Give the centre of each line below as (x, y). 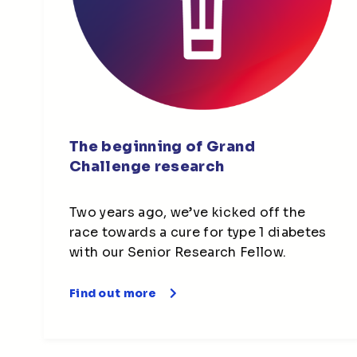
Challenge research (147, 166)
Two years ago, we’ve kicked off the (188, 212)
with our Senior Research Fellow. (178, 252)
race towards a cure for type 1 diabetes (198, 232)
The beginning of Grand (162, 146)
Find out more (113, 293)
